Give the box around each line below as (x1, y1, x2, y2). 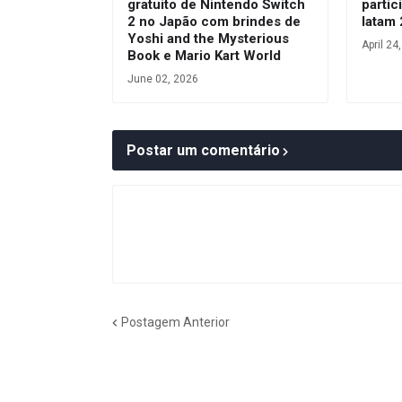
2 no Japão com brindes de (127, 13, 301, 31)
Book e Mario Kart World (127, 48, 281, 65)
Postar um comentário (127, 142, 280, 160)
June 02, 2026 (127, 73, 198, 86)
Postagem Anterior (121, 314, 230, 329)
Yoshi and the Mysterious (127, 31, 289, 48)
